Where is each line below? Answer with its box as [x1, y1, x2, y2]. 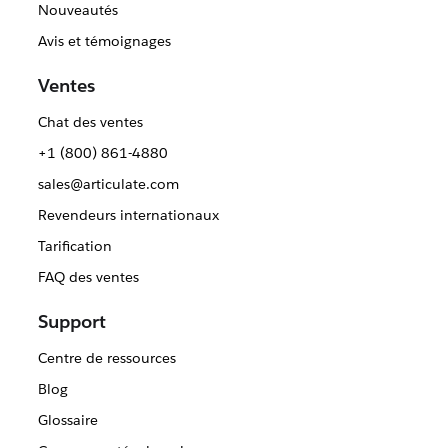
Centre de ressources [37, 349, 176, 367]
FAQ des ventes [37, 268, 139, 286]
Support [38, 310, 106, 333]
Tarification [37, 237, 112, 255]
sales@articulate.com [37, 175, 179, 193]
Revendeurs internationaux [37, 206, 219, 224]
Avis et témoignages [37, 32, 171, 50]
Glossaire [37, 411, 98, 429]
